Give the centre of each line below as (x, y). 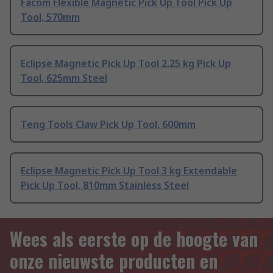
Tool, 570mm (50, 17)
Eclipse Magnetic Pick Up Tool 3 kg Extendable (129, 171)
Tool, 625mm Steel (64, 78)
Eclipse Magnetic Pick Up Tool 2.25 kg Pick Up (126, 64)
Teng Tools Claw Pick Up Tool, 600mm (108, 125)
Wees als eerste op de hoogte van (134, 239)
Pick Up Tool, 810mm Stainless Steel (105, 186)
